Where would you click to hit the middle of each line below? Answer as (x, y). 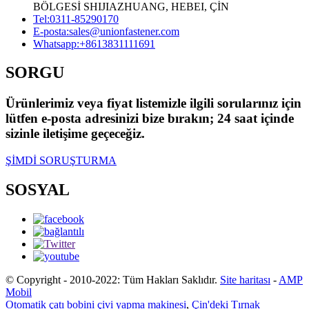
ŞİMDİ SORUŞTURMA (61, 161)
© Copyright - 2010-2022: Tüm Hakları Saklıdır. (111, 279)
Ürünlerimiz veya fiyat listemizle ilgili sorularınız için (153, 103)
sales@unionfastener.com (124, 31)
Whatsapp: (56, 43)
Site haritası (245, 279)
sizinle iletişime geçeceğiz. (75, 134)
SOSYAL (38, 189)
